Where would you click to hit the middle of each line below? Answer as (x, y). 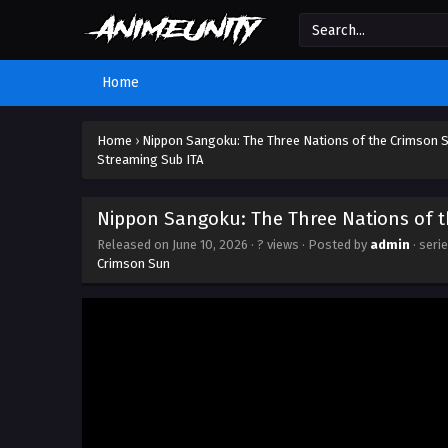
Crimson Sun (133, 263)
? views (278, 244)
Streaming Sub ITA (150, 159)
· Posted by (334, 244)
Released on (134, 244)
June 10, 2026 (210, 244)
